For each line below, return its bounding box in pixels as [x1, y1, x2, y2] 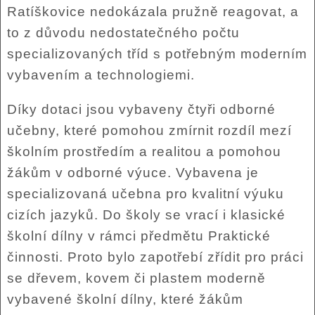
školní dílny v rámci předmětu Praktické [6, 229, 271, 244]
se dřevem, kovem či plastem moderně [6, 271, 266, 286]
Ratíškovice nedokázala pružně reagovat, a [6, 4, 299, 20]
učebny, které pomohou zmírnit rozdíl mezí [6, 123, 292, 139]
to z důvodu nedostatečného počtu [6, 25, 240, 41]
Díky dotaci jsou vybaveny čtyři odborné [6, 102, 276, 117]
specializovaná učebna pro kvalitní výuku [6, 186, 284, 202]
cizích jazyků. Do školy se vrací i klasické [6, 207, 285, 223]
